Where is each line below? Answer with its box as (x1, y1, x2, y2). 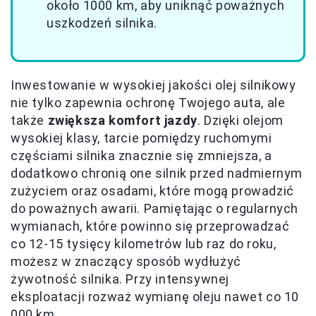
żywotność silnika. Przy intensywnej (11, 272, 230, 286)
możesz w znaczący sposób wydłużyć (11, 254, 241, 269)
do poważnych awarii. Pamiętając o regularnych (11, 201, 299, 216)
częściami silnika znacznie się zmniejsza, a (11, 148, 272, 163)
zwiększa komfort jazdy (47, 113, 197, 128)
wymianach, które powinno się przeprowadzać (11, 219, 290, 233)
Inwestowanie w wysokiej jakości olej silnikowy (11, 78, 296, 92)
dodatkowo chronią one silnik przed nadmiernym (11, 166, 303, 181)
